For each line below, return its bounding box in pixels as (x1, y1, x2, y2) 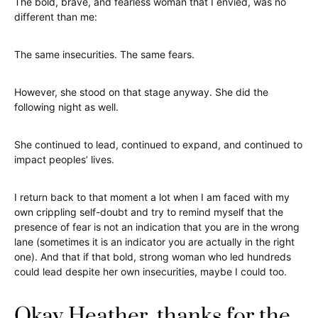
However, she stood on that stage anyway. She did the (14, 86, 268, 98)
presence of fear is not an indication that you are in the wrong (14, 221, 300, 233)
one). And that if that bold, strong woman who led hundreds (14, 251, 291, 263)
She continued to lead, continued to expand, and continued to (14, 138, 302, 150)
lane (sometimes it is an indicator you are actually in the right (14, 236, 295, 248)
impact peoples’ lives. (14, 153, 114, 165)
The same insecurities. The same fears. (14, 48, 194, 60)
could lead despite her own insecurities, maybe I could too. (14, 265, 287, 278)
